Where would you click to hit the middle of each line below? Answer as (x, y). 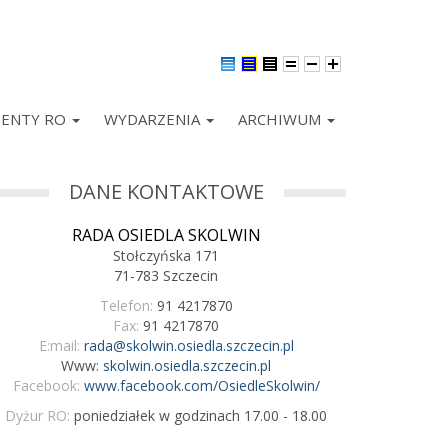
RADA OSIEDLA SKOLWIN (166, 235)
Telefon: (126, 306)
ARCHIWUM (281, 119)
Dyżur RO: (37, 416)
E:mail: (59, 346)
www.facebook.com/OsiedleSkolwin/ (201, 386)
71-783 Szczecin (166, 276)
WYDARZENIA (154, 119)
